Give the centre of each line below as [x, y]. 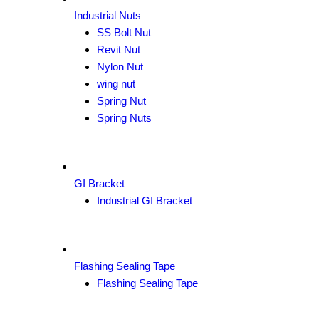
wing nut [116, 84]
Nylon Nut [120, 67]
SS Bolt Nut [124, 32]
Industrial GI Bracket [145, 200]
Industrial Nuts [108, 15]
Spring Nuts [124, 118]
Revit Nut [119, 49]
